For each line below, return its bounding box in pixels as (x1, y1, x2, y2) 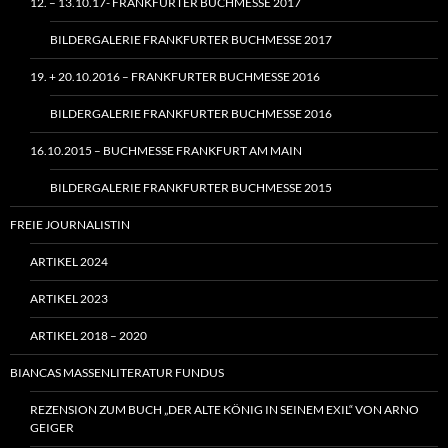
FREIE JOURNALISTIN (10, 217, 130, 233)
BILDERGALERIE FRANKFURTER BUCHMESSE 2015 (50, 180, 332, 196)
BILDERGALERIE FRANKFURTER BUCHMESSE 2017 (50, 32, 332, 48)
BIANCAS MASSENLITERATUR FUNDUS (10, 365, 224, 381)
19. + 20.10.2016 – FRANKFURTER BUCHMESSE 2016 (30, 69, 320, 85)
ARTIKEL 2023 (30, 291, 108, 307)
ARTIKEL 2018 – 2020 (30, 328, 147, 344)
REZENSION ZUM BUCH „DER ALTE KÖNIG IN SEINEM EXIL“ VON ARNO (30, 402, 419, 418)
